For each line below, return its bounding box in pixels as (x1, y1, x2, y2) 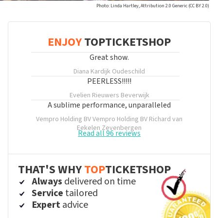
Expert (32, 198, 61, 212)
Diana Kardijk (73, 67, 111, 76)
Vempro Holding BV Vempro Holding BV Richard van (36, 114, 183, 124)
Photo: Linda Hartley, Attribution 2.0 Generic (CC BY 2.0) (96, 2, 209, 9)
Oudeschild (112, 67, 145, 76)
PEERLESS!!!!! (87, 76, 132, 87)
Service (32, 186, 64, 200)
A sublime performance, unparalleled (48, 100, 171, 110)
